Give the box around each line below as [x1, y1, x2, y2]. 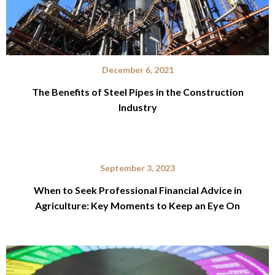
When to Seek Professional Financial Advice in [33, 184, 242, 196]
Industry [118, 101, 157, 113]
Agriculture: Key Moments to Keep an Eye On [35, 199, 240, 211]
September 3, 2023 [100, 162, 175, 173]
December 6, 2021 [101, 64, 174, 75]
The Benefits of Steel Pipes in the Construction [31, 85, 244, 98]
